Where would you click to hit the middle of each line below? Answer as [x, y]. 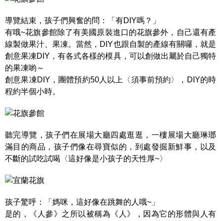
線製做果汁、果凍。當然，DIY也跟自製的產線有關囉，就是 [110, 44]
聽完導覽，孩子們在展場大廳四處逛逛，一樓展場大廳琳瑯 [110, 135]
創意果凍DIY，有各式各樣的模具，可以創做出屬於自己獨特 [110, 56]
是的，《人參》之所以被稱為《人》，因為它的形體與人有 [110, 214]
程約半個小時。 [33, 92]
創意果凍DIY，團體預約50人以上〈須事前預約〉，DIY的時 [110, 80]
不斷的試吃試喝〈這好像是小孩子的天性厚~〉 [86, 159]
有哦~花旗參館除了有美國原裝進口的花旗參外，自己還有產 [110, 32]
